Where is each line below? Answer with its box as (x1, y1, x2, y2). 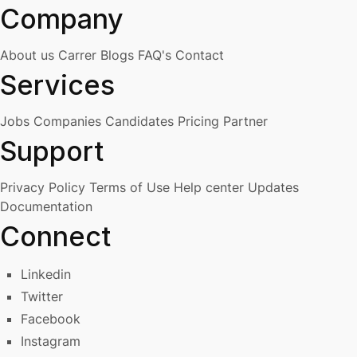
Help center (174, 178, 248, 195)
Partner (223, 112, 268, 129)
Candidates (105, 112, 178, 129)
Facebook (21, 310, 80, 327)
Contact (175, 46, 224, 63)
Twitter (21, 288, 63, 304)
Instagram (21, 332, 80, 349)
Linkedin (21, 265, 71, 282)
